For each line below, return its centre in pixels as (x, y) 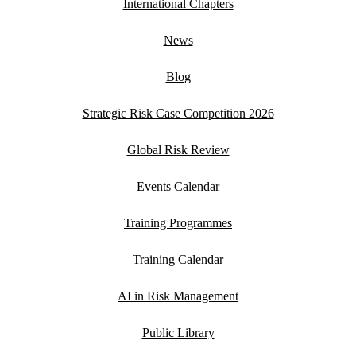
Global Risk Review (178, 150)
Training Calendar (178, 260)
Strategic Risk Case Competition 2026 (178, 114)
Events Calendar (178, 187)
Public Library (178, 333)
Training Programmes (178, 223)
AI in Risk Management (178, 296)
